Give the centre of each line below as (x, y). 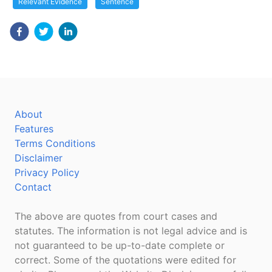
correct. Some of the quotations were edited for (125, 260)
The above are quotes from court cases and (116, 216)
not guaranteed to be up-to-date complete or (120, 245)
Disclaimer (39, 158)
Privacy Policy (47, 172)
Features (34, 129)
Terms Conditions (55, 143)
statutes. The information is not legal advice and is (131, 231)
